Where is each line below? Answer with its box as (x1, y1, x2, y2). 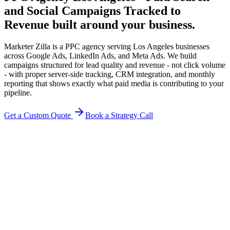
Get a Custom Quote (4, 110, 73, 120)
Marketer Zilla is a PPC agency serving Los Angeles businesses (4, 42, 209, 51)
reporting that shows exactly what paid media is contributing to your (4, 79, 224, 88)
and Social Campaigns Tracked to (4, 4, 181, 17)
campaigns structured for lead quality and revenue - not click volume (4, 60, 225, 69)
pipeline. (4, 88, 32, 97)
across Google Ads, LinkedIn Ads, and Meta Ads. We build (4, 51, 197, 60)
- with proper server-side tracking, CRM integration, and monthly (4, 69, 215, 79)
